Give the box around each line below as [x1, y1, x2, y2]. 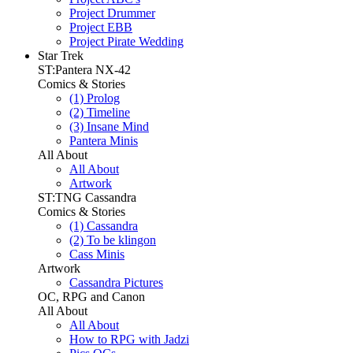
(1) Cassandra [69, 219, 138, 232]
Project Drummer [69, 6, 155, 20]
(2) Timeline [69, 106, 130, 119]
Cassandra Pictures [69, 276, 163, 289]
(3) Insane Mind [69, 120, 149, 133]
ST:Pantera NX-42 [38, 63, 131, 76]
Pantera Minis [69, 134, 138, 147]
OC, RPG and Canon [38, 290, 145, 303]
